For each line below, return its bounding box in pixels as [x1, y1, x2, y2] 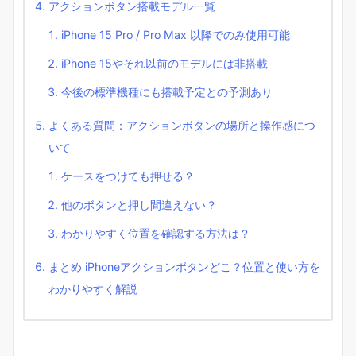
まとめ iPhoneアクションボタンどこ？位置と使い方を [48, 259, 320, 273]
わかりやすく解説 [48, 281, 137, 296]
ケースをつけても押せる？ [61, 168, 195, 183]
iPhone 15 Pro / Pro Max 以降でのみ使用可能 [61, 27, 290, 41]
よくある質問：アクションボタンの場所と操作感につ [48, 118, 315, 132]
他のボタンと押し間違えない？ [61, 197, 217, 211]
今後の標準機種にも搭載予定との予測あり [61, 84, 273, 99]
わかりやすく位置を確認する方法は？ [61, 226, 250, 240]
